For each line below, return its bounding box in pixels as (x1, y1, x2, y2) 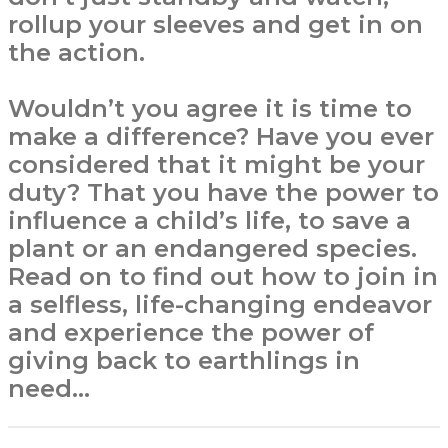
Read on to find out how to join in (8, 262, 438, 291)
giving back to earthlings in (8, 346, 360, 375)
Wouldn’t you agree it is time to (8, 94, 412, 123)
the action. (8, 38, 145, 67)
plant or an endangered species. (8, 234, 417, 263)
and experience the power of (8, 318, 374, 347)
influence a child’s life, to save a (8, 206, 411, 235)
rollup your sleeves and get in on (8, 10, 423, 39)
